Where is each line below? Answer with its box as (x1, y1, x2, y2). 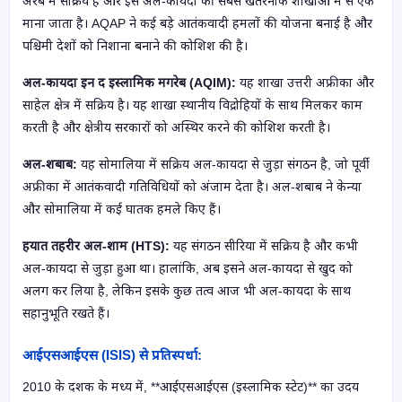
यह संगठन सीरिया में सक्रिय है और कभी (173, 239, 358, 253)
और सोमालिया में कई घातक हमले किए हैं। (22, 202, 221, 216)
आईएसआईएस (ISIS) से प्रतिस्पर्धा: (22, 347, 202, 363)
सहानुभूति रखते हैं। (22, 306, 109, 320)
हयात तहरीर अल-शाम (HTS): (22, 239, 173, 253)
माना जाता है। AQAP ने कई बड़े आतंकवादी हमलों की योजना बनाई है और (22, 16, 372, 31)
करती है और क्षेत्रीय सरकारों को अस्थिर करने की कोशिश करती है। (22, 120, 330, 135)
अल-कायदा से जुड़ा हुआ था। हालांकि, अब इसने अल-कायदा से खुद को (22, 261, 353, 275)
